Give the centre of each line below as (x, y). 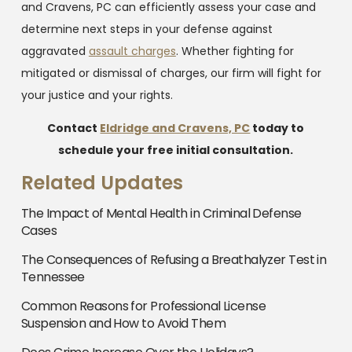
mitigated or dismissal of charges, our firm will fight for (171, 73)
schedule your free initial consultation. (176, 150)
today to (277, 128)
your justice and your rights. (97, 95)
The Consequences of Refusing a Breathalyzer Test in (174, 259)
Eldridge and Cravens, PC (175, 128)
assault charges (132, 51)
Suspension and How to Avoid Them (123, 323)
